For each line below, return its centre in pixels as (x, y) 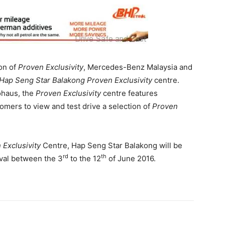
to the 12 (85, 159)
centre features (129, 93)
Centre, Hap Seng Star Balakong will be (111, 146)
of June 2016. (131, 159)
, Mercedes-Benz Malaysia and (138, 67)
